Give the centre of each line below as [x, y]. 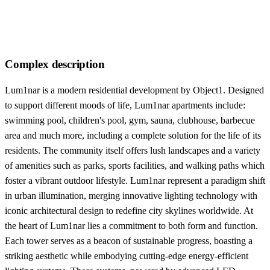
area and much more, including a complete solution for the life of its [133, 135]
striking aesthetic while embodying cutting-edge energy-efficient [127, 256]
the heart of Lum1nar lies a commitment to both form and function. [131, 225]
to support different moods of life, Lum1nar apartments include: [125, 105]
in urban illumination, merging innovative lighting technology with [131, 195]
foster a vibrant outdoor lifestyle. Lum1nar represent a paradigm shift [135, 180]
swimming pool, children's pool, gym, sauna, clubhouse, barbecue [130, 120]
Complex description [55, 64]
